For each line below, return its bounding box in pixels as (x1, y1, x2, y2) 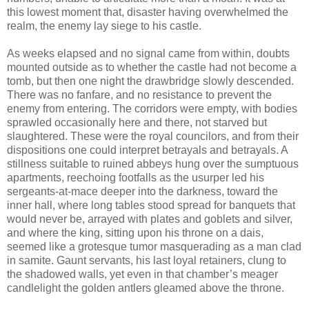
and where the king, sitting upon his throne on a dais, (7, 226, 263, 239)
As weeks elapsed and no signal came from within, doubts (7, 47, 290, 59)
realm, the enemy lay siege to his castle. (7, 19, 201, 32)
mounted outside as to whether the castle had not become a (7, 61, 297, 73)
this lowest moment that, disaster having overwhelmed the (7, 6, 288, 18)
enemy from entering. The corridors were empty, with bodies (7, 102, 297, 114)
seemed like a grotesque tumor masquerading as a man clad (7, 240, 301, 252)
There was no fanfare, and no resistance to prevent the (7, 88, 272, 101)
